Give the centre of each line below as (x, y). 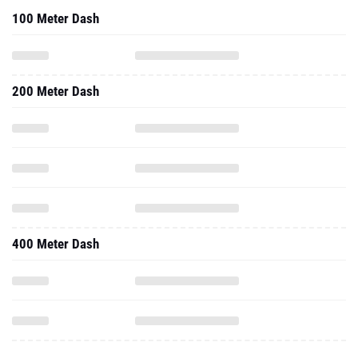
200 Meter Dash (56, 91)
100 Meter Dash (56, 18)
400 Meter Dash (56, 244)
